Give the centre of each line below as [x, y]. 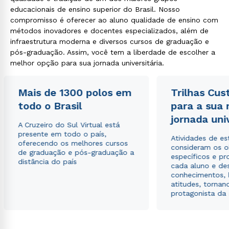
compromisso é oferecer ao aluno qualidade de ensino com [114, 20]
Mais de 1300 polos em [75, 93]
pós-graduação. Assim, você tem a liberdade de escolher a [113, 52]
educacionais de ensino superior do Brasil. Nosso [95, 9]
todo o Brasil [50, 106]
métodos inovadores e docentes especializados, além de [109, 31]
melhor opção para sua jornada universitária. [87, 63]
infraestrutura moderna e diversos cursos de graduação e [110, 41]
